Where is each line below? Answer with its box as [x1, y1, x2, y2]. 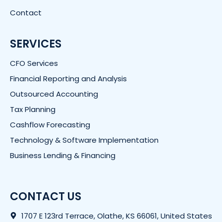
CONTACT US [10, 188, 81, 204]
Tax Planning [10, 104, 55, 114]
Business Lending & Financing [10, 150, 115, 161]
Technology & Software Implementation [10, 134, 159, 145]
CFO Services [10, 57, 58, 68]
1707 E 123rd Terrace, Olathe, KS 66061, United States [21, 210, 212, 221]
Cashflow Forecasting [10, 119, 90, 130]
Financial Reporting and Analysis [10, 73, 127, 84]
